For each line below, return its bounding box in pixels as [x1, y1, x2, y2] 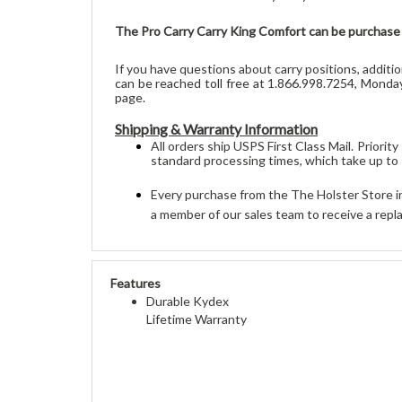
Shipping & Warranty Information [115, 101, 318, 119]
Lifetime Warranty [146, 293, 247, 309]
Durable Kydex [146, 275, 229, 291]
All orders [151, 119, 208, 135]
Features [110, 257, 161, 273]
